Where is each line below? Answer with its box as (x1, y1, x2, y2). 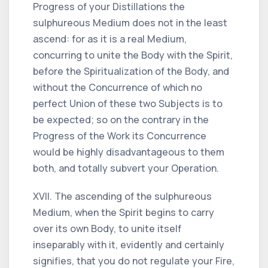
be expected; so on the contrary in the (33, 112, 209, 126)
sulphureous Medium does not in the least (33, 16, 227, 29)
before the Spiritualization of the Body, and (33, 64, 229, 78)
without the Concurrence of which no (33, 80, 202, 94)
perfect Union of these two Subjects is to (33, 96, 223, 110)
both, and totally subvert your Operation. (33, 161, 219, 175)
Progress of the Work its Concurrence (33, 129, 206, 142)
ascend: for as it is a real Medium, (33, 32, 187, 45)
